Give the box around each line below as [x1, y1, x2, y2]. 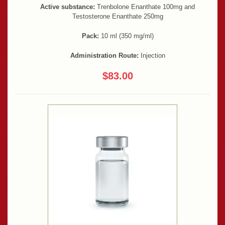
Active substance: [40, 3, 95, 11]
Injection [138, 52, 165, 60]
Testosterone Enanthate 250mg [72, 13, 163, 21]
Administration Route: [70, 52, 139, 60]
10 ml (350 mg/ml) [98, 32, 154, 40]
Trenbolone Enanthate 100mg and [95, 3, 195, 11]
